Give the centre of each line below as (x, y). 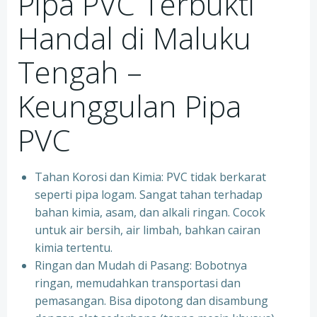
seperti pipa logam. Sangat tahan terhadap (149, 195)
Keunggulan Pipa (129, 106)
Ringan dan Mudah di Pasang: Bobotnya (141, 265)
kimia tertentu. (74, 248)
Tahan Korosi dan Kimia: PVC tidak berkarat (150, 177)
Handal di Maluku (134, 38)
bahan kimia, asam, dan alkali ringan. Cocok (150, 212)
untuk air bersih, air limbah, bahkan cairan (148, 230)
